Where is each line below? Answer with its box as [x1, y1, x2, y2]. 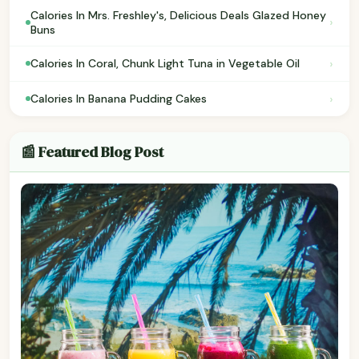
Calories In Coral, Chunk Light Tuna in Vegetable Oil [30, 56, 300, 71]
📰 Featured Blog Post [21, 141, 163, 162]
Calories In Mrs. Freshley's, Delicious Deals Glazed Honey [30, 7, 326, 22]
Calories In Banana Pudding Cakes [30, 91, 207, 107]
